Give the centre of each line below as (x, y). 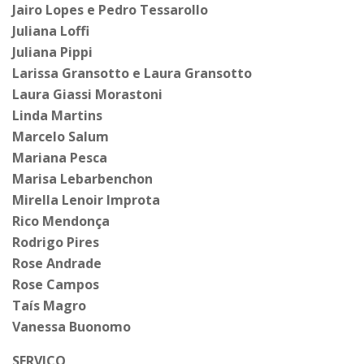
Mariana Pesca (60, 158)
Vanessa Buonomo (71, 327)
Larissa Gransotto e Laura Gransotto (132, 74)
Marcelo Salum (61, 137)
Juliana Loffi (51, 31)
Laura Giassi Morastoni (87, 95)
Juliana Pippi (52, 52)
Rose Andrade (57, 264)
